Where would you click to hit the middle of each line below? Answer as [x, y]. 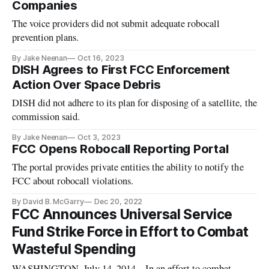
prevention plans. [46, 38]
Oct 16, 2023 [101, 58]
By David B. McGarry [48, 202]
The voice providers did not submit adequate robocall [116, 24]
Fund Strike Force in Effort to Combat [130, 232]
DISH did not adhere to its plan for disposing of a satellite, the [134, 103]
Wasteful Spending [74, 249]
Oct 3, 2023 [99, 138]
